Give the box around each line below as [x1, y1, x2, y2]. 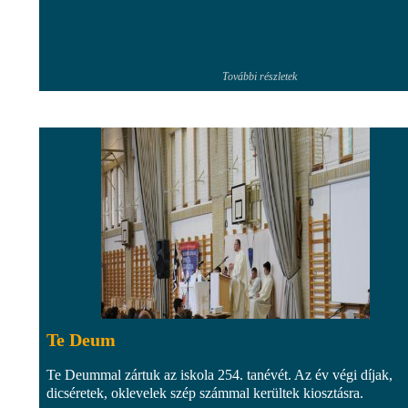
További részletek [222, 69, 297, 83]
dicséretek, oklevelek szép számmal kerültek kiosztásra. [46, 384, 363, 401]
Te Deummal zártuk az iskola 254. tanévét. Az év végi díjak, [46, 366, 393, 382]
